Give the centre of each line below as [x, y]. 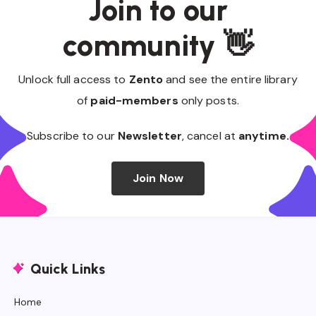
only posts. [208, 100]
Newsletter [150, 135]
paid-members [134, 100]
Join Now [158, 178]
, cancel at [210, 135]
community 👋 [158, 45]
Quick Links [68, 268]
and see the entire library [230, 79]
